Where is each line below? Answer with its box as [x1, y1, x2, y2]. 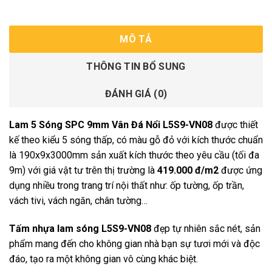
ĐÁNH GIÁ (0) [104, 88, 168, 100]
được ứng [219, 165, 262, 177]
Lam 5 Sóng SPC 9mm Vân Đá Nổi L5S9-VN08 [9, 119, 212, 131]
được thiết [212, 119, 258, 131]
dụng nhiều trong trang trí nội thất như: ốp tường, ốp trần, [9, 180, 244, 192]
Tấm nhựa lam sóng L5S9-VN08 [9, 223, 154, 235]
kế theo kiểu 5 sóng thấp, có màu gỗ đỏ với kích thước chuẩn [9, 134, 263, 146]
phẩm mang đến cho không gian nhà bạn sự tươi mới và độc [9, 238, 260, 250]
